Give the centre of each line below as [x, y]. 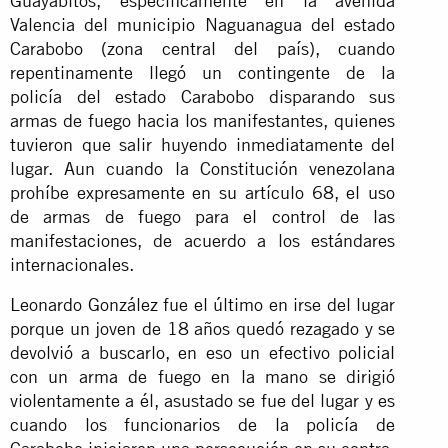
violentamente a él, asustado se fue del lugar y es [203, 400]
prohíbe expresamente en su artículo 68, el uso [203, 192]
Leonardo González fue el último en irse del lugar [203, 304]
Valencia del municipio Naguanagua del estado [203, 24]
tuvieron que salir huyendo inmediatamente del [203, 144]
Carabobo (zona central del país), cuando [203, 48]
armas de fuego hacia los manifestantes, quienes [203, 120]
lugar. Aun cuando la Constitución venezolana [203, 168]
